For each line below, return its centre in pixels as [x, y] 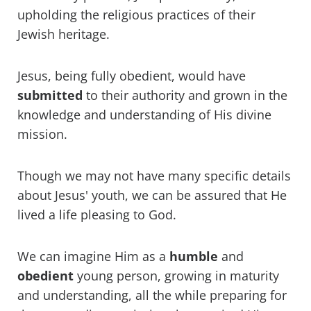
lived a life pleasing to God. [97, 215]
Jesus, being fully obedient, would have [132, 76]
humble [194, 257]
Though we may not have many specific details [154, 176]
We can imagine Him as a [93, 257]
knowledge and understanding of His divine [144, 115]
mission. [42, 134]
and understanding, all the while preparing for [152, 295]
